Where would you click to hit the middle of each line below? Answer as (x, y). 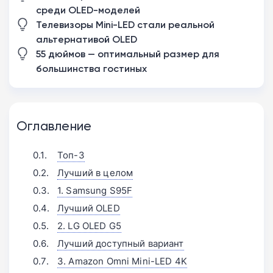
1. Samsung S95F (95, 191)
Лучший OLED (89, 208)
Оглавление (54, 125)
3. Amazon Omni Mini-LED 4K (122, 261)
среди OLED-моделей (88, 10)
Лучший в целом (95, 173)
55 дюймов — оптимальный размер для (128, 54)
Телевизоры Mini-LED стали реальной (125, 25)
